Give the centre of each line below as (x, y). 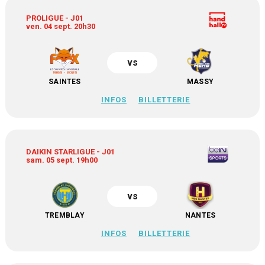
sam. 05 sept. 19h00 (62, 160)
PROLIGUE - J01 (55, 18)
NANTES (200, 215)
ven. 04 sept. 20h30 (61, 26)
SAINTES (65, 82)
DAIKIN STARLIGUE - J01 (71, 152)
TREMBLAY (64, 215)
